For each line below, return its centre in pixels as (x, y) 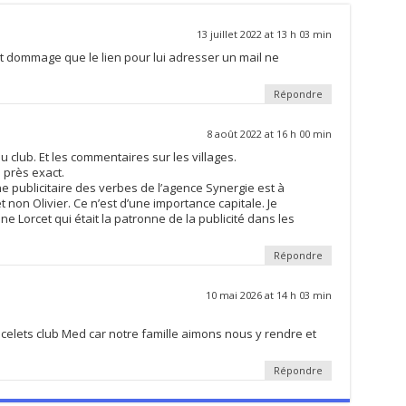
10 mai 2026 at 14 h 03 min (268, 295)
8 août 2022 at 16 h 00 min (269, 133)
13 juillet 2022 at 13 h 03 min (264, 34)
